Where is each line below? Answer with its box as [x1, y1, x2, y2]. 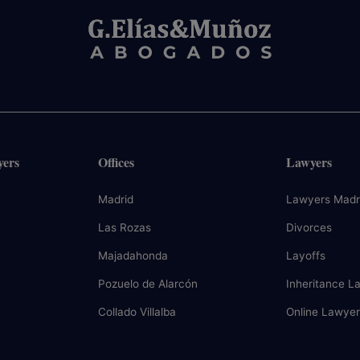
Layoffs [286, 249, 325, 262]
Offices [98, 153, 134, 171]
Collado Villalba [98, 305, 176, 318]
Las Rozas [98, 221, 151, 234]
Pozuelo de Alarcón [98, 277, 198, 290]
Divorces [286, 221, 332, 234]
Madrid [98, 193, 133, 206]
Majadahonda [98, 249, 168, 262]
